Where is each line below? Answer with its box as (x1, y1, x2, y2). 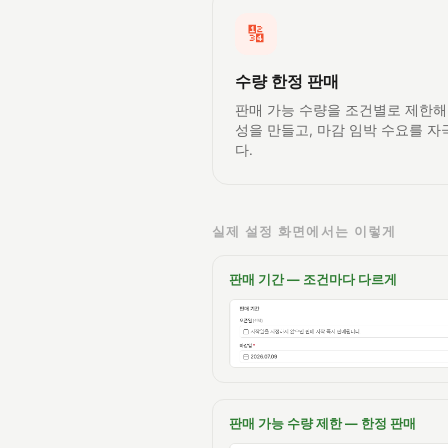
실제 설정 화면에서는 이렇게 (212, 223, 397, 240)
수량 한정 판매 (235, 71, 339, 92)
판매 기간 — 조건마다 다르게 (229, 272, 397, 288)
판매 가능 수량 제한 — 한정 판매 (229, 416, 416, 432)
